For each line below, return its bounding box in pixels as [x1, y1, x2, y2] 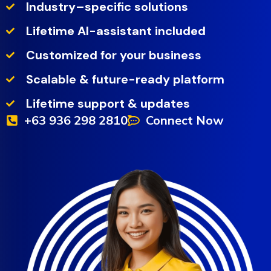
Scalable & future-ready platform [25, 71, 224, 87]
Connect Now [146, 112, 224, 128]
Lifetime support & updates [25, 95, 190, 111]
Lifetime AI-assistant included [25, 22, 206, 39]
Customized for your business [25, 47, 201, 63]
